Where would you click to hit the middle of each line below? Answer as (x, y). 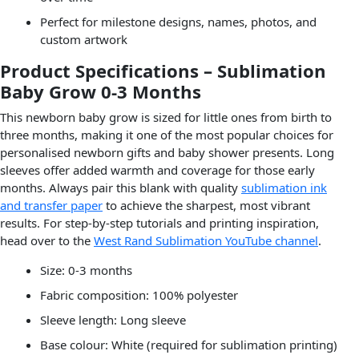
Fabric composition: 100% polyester (139, 294)
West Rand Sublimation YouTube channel (206, 240)
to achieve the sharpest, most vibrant (206, 205)
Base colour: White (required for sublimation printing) (188, 344)
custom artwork (83, 40)
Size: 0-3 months (86, 270)
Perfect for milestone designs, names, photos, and (178, 22)
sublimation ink (284, 187)
